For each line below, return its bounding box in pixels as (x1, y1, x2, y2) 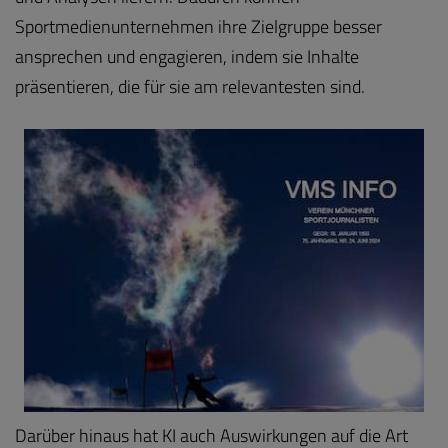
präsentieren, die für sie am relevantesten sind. (15, 73, 365, 100)
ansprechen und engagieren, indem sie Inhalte (15, 43, 359, 70)
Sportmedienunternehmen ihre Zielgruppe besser (15, 13, 382, 40)
